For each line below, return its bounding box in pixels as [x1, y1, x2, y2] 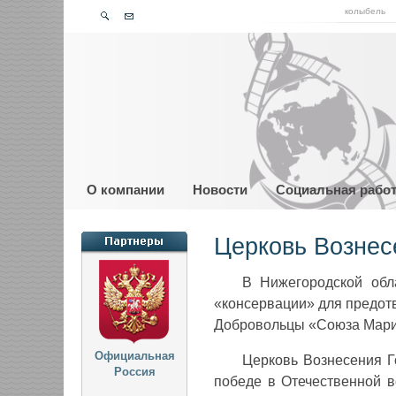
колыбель [345, 6, 385, 16]
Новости [193, 182, 247, 197]
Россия [113, 365, 156, 378]
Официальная [94, 349, 175, 362]
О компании [87, 182, 164, 197]
